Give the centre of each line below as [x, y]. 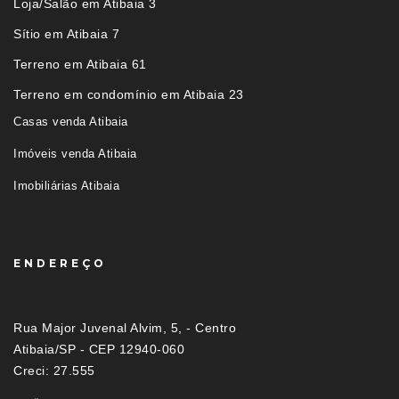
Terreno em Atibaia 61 [80, 64]
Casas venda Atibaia [71, 121]
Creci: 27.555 [54, 370]
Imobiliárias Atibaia [66, 185]
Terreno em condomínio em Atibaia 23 [129, 94]
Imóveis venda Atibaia [75, 153]
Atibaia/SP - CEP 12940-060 [99, 349]
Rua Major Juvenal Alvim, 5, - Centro [125, 327]
